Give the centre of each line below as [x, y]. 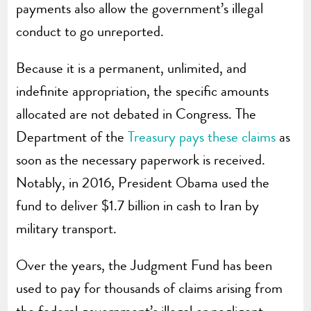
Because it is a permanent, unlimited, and [132, 68]
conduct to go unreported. [90, 31]
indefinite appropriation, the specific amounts [143, 91]
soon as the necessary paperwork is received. [141, 159]
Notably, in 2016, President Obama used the [143, 182]
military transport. [67, 228]
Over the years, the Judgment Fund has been [144, 265]
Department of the [72, 136]
